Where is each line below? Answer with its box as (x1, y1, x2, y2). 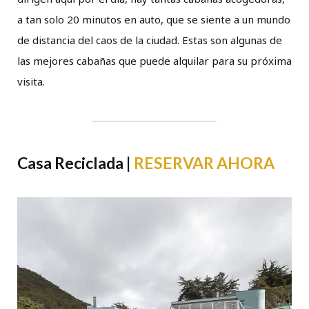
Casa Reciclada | (17, 153, 134, 172)
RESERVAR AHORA (134, 153, 275, 172)
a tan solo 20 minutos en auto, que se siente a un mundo (17, 12, 290, 26)
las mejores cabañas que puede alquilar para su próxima (17, 54, 292, 68)
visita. (17, 74, 45, 88)
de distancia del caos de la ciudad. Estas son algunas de (17, 33, 282, 47)
